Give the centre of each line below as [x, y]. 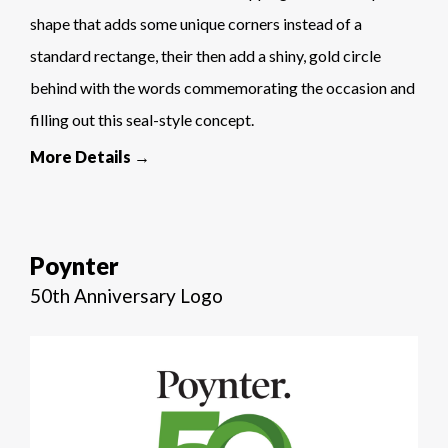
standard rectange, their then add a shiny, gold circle [205, 55]
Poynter [74, 265]
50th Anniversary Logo [126, 295]
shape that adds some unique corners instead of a [196, 23]
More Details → [90, 156]
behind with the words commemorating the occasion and [222, 87]
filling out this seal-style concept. [142, 119]
